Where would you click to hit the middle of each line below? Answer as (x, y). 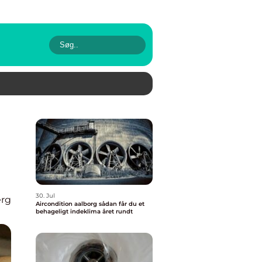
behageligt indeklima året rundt (84, 211)
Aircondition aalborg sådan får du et (67, 204)
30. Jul (45, 196)
